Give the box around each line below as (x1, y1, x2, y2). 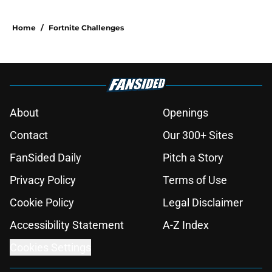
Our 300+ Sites (163, 129, 233, 142)
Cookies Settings (10, 241, 91, 254)
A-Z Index (163, 219, 209, 232)
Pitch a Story (163, 151, 223, 165)
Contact (10, 129, 48, 142)
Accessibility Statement (10, 219, 124, 232)
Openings (163, 106, 208, 120)
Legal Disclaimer (163, 196, 243, 209)
